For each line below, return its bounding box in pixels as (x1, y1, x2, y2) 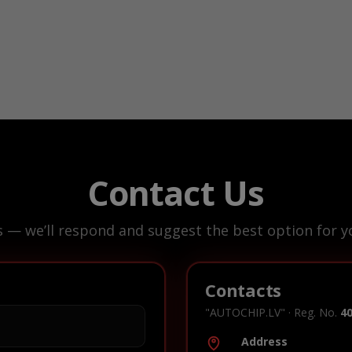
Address (241, 333, 288, 349)
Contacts (205, 277, 282, 302)
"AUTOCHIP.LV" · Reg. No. (205, 304, 340, 320)
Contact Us (87, 169, 265, 216)
